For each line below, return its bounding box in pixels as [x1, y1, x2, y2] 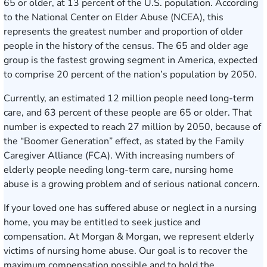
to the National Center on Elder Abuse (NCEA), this [4, 11, 223, 24]
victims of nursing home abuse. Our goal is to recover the [4, 244, 248, 257]
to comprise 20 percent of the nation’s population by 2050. [4, 68, 257, 81]
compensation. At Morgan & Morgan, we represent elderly [4, 230, 254, 243]
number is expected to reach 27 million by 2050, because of [4, 120, 261, 133]
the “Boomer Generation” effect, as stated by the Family [4, 135, 244, 148]
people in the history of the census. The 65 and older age [4, 39, 249, 52]
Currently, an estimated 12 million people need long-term [4, 92, 254, 105]
